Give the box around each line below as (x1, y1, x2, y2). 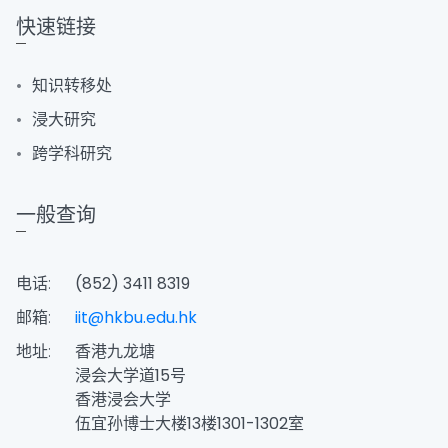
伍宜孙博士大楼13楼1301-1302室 (75, 411, 304, 435)
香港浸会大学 (75, 387, 171, 411)
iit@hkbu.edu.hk (75, 305, 197, 329)
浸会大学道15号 (75, 363, 186, 387)
